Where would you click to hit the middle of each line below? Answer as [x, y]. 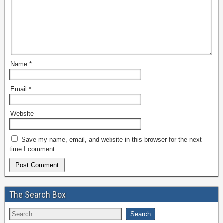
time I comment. [33, 149]
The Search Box [38, 194]
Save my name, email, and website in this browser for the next [111, 140]
